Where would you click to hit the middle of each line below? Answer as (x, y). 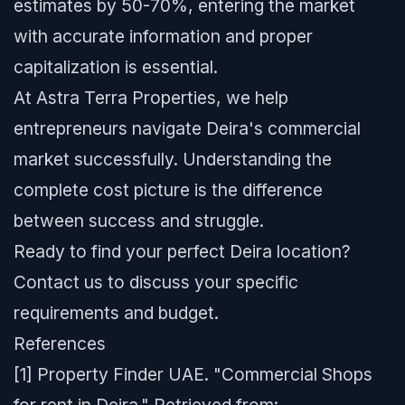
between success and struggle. (139, 221)
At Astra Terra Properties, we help (151, 98)
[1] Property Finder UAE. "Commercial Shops (193, 374)
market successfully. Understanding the (173, 159)
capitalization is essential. (116, 67)
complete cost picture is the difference (168, 190)
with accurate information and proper (163, 36)
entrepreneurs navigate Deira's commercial (187, 128)
